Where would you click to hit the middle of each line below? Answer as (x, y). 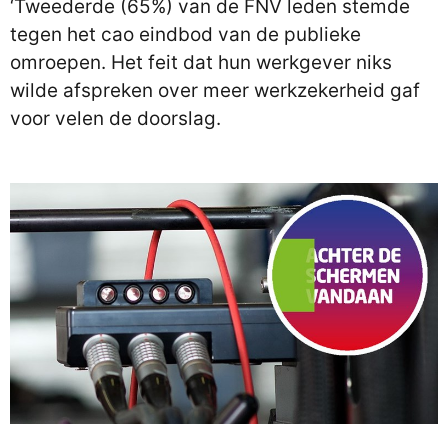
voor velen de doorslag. (115, 118)
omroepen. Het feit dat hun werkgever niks (201, 62)
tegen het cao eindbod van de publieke (185, 34)
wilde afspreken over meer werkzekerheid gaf (215, 90)
